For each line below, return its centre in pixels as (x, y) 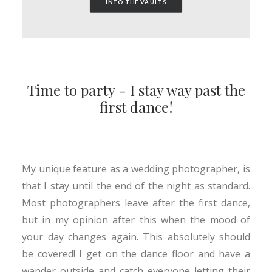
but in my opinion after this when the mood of (136, 220)
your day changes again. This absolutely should (136, 237)
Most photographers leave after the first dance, (136, 203)
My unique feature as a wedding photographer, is (136, 169)
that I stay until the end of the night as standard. (136, 186)
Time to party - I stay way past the (136, 90)
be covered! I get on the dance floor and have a (136, 254)
